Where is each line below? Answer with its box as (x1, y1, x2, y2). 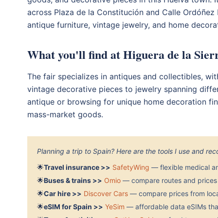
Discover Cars (84, 189, 128, 198)
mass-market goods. (27, 109, 103, 119)
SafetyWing (112, 163, 149, 171)
